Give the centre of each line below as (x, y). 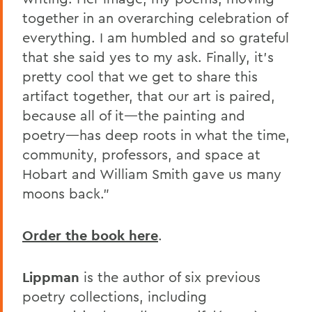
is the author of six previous (172, 276)
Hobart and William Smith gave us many (152, 173)
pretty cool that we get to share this (140, 76)
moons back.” (66, 193)
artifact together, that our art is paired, (149, 95)
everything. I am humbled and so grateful (156, 37)
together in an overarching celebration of (155, 17)
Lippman (51, 277)
